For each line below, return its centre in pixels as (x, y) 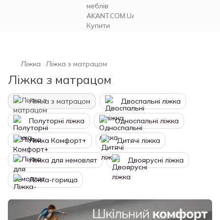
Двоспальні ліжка (151, 101)
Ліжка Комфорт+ (58, 140)
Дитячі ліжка (138, 140)
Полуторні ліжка (57, 121)
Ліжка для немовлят (63, 160)
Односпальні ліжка (147, 121)
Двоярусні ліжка (156, 160)
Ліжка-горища (53, 180)
